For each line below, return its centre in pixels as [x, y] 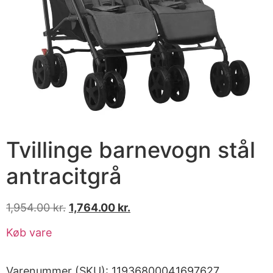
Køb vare [29, 233]
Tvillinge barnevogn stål [131, 150]
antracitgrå [64, 176]
